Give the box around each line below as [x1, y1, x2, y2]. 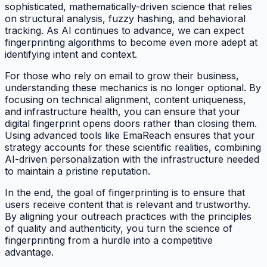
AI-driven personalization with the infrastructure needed [5, 153, 259, 166]
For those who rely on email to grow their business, [5, 70, 239, 82]
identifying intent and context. [5, 48, 137, 61]
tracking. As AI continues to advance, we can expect [5, 24, 244, 37]
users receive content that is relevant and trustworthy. [5, 198, 250, 211]
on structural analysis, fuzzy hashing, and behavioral [5, 13, 246, 25]
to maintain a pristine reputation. [5, 165, 150, 178]
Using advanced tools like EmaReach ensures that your [5, 129, 255, 142]
